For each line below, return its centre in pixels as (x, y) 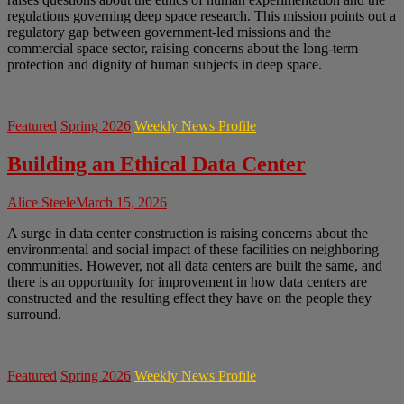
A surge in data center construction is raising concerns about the (188, 233)
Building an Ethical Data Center (156, 165)
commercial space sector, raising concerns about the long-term (183, 49)
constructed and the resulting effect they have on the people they (189, 298)
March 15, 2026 (121, 202)
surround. (34, 314)
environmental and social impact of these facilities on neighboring (193, 249)
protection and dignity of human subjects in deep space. (165, 65)
